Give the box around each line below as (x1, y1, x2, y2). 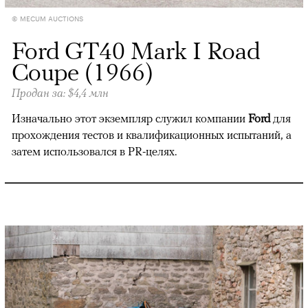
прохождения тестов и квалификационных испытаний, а (12, 128, 291, 142)
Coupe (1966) (12, 57, 153, 87)
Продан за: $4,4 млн (12, 86, 109, 100)
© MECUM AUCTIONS (12, 12, 83, 24)
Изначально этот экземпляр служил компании (12, 111, 248, 126)
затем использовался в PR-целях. (12, 144, 177, 159)
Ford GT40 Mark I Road (12, 36, 260, 65)
